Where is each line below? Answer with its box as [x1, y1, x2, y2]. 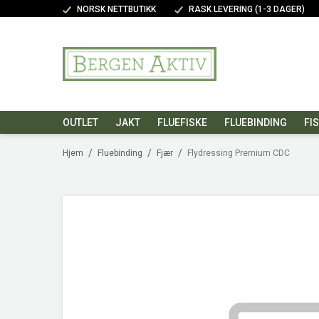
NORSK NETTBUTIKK [77, 4, 156, 14]
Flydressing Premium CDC [187, 147, 290, 158]
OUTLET [63, 117, 98, 128]
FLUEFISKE [157, 117, 207, 128]
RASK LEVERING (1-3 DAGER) [189, 4, 305, 14]
